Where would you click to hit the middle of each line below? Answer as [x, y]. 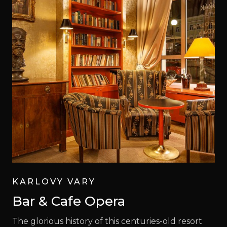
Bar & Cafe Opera [69, 201]
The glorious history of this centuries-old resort [107, 221]
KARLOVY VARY [54, 181]
